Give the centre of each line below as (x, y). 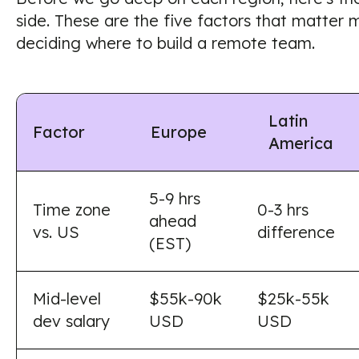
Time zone (72, 210)
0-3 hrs (283, 210)
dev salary (71, 321)
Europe (179, 132)
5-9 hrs (175, 198)
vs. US (56, 232)
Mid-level (67, 298)
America (301, 143)
